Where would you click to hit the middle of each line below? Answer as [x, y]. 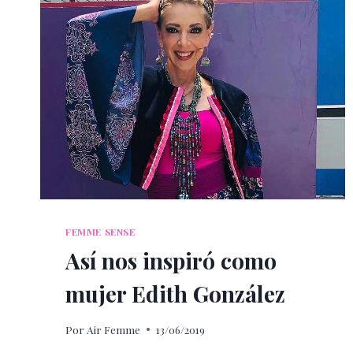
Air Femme [114, 329]
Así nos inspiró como [171, 261]
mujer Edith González [175, 294]
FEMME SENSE [100, 232]
